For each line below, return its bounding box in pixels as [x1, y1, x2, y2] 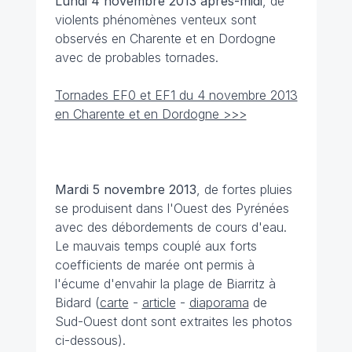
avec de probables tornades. [54, 49, 218, 65]
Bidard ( [54, 295, 100, 310]
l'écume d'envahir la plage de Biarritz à [54, 276, 276, 291]
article [141, 295, 176, 310]
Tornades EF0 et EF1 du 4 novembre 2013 [54, 87, 298, 103]
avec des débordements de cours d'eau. [54, 219, 287, 235]
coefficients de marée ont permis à [54, 257, 255, 273]
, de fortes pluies [196, 181, 292, 197]
